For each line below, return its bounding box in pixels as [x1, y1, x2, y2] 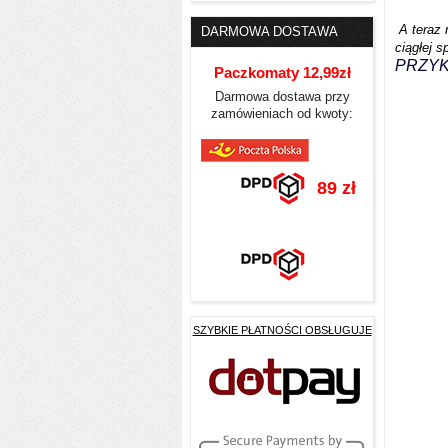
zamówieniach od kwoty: [211, 106, 353, 121]
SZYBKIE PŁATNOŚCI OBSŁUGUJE [192, 324, 372, 336]
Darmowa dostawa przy [214, 89, 350, 104]
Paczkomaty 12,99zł [213, 64, 351, 81]
